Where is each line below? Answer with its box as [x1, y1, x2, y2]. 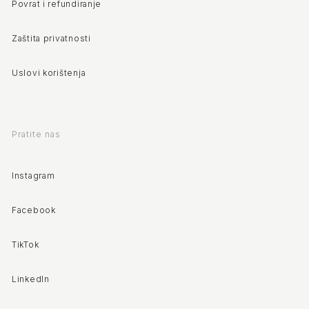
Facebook [12, 205, 56, 216]
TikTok [12, 239, 39, 250]
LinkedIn [12, 274, 50, 285]
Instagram [12, 170, 55, 181]
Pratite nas [12, 129, 61, 140]
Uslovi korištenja [12, 68, 86, 79]
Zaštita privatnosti [12, 33, 91, 44]
